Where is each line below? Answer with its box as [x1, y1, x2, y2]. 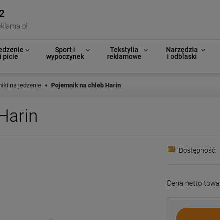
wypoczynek [46, 53, 84, 60]
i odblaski [166, 53, 197, 60]
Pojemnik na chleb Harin [51, 82, 121, 89]
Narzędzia [165, 46, 198, 54]
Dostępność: [179, 146, 217, 154]
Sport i [55, 46, 75, 54]
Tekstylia [110, 46, 138, 54]
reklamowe [107, 53, 141, 60]
